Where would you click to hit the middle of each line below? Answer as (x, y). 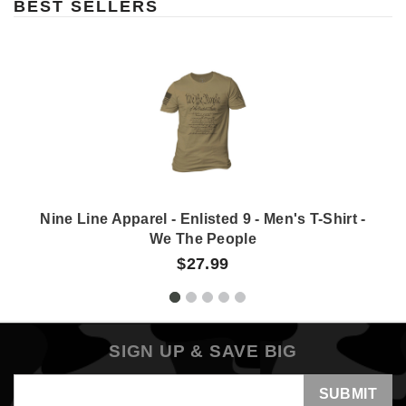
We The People (203, 238)
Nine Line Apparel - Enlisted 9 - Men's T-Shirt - (203, 218)
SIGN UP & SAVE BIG (203, 351)
